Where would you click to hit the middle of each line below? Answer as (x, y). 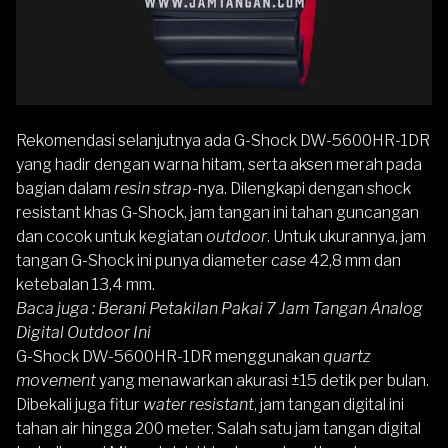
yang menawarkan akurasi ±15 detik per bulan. (262, 381)
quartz (347, 357)
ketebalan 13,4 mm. (85, 285)
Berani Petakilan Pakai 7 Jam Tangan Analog (260, 309)
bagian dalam (65, 189)
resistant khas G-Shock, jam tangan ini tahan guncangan (217, 213)
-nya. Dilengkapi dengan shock (301, 189)
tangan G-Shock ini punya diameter (143, 261)
